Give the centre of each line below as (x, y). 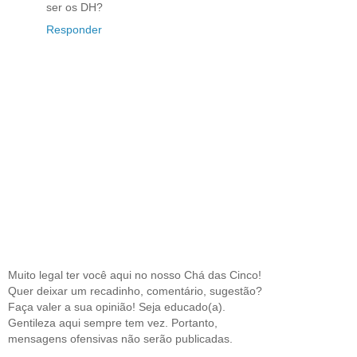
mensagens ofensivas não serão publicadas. (120, 338)
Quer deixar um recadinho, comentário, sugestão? (135, 290)
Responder (74, 30)
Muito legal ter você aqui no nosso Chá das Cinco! (135, 275)
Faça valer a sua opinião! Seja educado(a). (117, 306)
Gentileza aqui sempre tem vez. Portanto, (113, 322)
